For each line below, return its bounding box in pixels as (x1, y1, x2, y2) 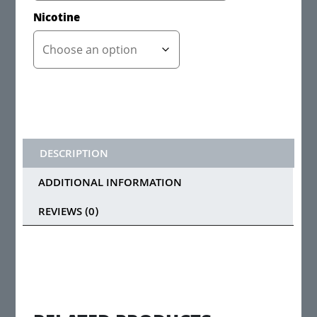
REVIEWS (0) (38, 204, 99, 222)
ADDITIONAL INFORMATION (38, 175, 183, 193)
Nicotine (33, 10, 81, 29)
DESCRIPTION (40, 146, 109, 164)
